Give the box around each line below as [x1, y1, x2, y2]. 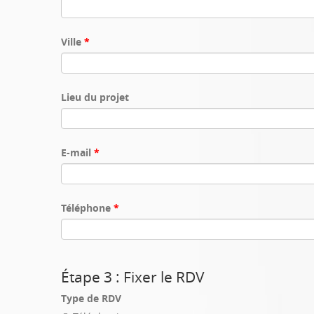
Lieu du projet [61, 90, 129, 104]
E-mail [61, 146, 94, 159]
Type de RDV [61, 291, 121, 305]
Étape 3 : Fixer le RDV [61, 267, 205, 287]
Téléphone [61, 201, 114, 214]
